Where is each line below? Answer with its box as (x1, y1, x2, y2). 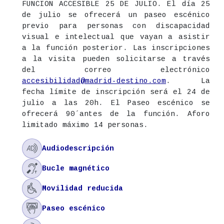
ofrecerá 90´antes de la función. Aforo (22, 109, 210, 118)
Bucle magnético (42, 164, 109, 172)
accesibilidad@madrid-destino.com (22, 76, 166, 85)
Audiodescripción (42, 144, 114, 152)
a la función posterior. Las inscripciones (22, 43, 210, 52)
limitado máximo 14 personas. (22, 120, 148, 129)
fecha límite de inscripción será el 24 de (22, 87, 210, 96)
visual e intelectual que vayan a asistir (22, 32, 210, 41)
